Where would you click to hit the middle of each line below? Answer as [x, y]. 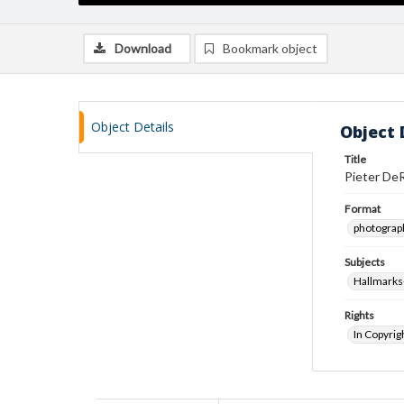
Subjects [365, 262]
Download [143, 48]
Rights [359, 315]
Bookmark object [270, 48]
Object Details [133, 127]
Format [363, 209]
